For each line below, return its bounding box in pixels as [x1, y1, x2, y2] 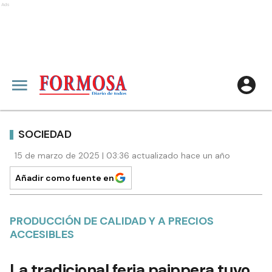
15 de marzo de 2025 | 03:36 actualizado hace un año [15, 150, 230, 161]
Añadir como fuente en [15, 172, 114, 183]
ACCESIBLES [10, 227, 74, 242]
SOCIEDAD [18, 126, 72, 141]
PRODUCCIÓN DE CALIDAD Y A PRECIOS [10, 214, 214, 228]
